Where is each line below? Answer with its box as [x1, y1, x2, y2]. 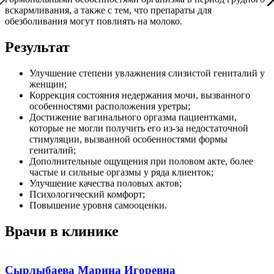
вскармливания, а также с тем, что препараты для [5, 5, 212, 16]
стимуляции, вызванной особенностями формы [29, 134, 228, 145]
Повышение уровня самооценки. [29, 200, 167, 211]
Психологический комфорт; [29, 189, 145, 200]
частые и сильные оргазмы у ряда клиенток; [29, 167, 213, 178]
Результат [5, 39, 70, 56]
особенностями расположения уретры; [29, 101, 190, 112]
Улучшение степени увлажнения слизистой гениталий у [29, 68, 265, 79]
